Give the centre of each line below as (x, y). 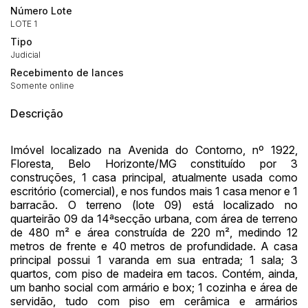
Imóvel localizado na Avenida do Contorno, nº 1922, (154, 150)
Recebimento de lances (67, 73)
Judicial (25, 55)
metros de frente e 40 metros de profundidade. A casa (154, 246)
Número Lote (41, 11)
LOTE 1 (24, 24)
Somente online (42, 86)
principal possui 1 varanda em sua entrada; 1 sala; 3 (154, 260)
